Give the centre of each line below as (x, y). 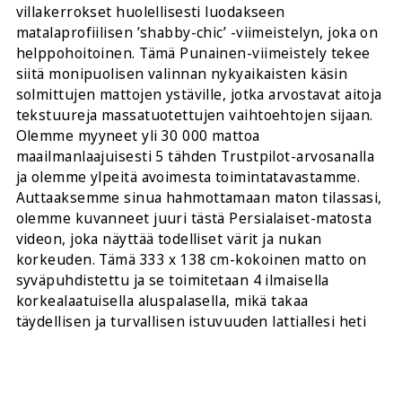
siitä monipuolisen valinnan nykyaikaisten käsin (182, 74)
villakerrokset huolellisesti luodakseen (150, 12)
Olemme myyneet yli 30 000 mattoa (138, 135)
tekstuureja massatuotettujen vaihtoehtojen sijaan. (194, 115)
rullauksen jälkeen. (82, 342)
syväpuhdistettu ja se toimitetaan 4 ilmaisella (172, 280)
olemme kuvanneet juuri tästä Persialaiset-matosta (194, 218)
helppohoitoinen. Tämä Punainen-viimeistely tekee (193, 53)
